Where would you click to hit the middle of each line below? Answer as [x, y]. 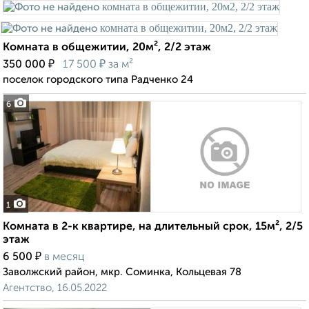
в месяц [64, 258]
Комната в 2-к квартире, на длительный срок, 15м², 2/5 [153, 227]
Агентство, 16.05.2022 [55, 288]
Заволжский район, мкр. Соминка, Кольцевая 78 [122, 272]
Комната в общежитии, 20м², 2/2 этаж [107, 48]
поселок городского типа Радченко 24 [98, 80]
